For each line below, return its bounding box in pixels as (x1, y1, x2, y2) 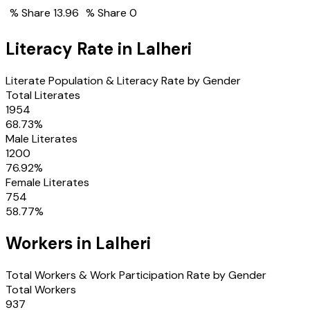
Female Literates (6, 174, 89, 190)
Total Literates (6, 87, 80, 102)
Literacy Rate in (6, 37, 136, 60)
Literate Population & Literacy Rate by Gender (6, 73, 241, 88)
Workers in (6, 232, 95, 254)
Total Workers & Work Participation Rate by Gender (6, 267, 266, 282)
